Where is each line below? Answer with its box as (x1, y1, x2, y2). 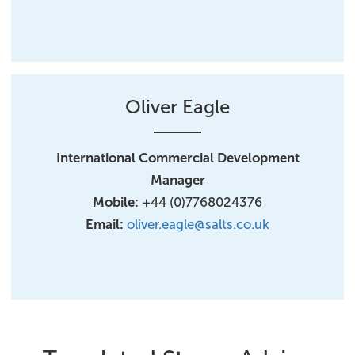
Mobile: (93, 194, 142, 210)
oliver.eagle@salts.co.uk (127, 216, 269, 232)
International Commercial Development (55, 150, 300, 166)
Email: (86, 216, 124, 232)
